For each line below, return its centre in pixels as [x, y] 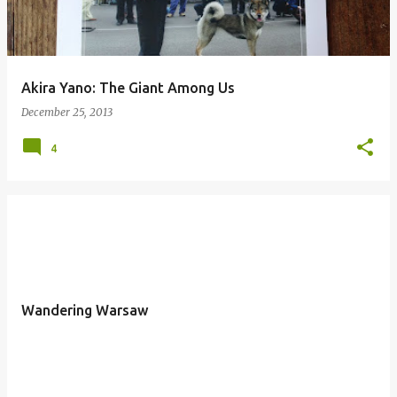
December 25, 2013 [67, 112]
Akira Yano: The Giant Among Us [128, 88]
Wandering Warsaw [85, 310]
